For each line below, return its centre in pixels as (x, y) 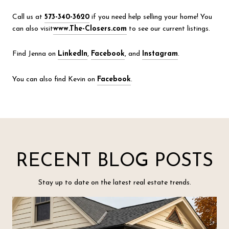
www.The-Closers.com (90, 29)
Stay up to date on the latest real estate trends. (114, 182)
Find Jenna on (35, 54)
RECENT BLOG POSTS (114, 161)
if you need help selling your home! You (151, 17)
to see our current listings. (168, 29)
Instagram (160, 54)
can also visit (33, 29)
